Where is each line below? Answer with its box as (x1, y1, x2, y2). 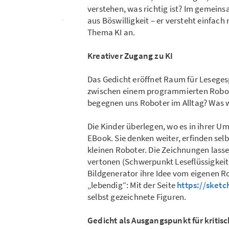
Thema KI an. (87, 27, 135, 38)
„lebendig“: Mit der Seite (87, 179, 177, 191)
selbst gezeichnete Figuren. (87, 191, 187, 203)
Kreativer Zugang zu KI (87, 50, 173, 62)
